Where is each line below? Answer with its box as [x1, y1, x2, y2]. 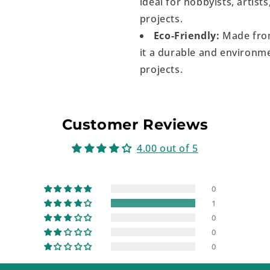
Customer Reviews [61, 116, 209, 133]
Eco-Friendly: [153, 29, 220, 42]
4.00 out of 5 [136, 142, 198, 155]
